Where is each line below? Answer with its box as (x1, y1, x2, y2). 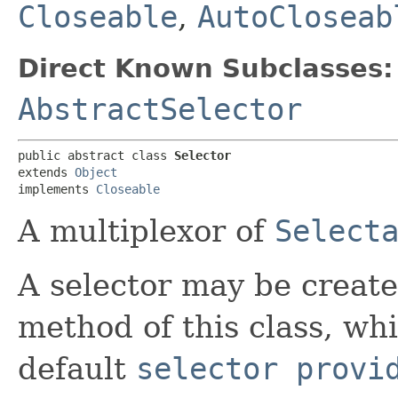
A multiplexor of (18, 212, 275, 249)
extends (18, 164, 75, 179)
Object (75, 164, 117, 179)
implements (18, 181, 96, 196)
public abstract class (18, 147, 174, 163)
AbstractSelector (18, 91, 302, 127)
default (18, 350, 136, 386)
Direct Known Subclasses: (18, 52, 394, 84)
